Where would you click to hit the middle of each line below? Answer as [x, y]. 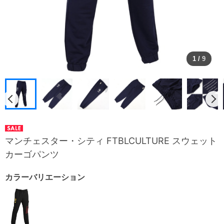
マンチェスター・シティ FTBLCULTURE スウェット [111, 141]
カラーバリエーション [45, 177]
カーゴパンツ [32, 154]
